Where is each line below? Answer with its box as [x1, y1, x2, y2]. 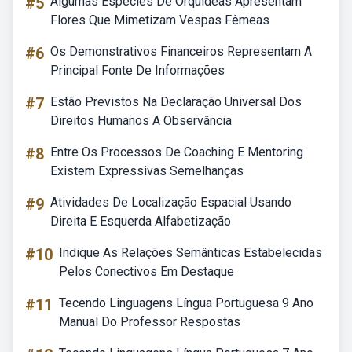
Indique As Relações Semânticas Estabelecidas [59, 245, 322, 260]
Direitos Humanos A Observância [50, 113, 232, 128]
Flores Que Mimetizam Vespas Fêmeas [50, 13, 269, 27]
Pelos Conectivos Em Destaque [59, 264, 234, 279]
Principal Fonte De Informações [50, 63, 225, 78]
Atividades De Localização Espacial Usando [50, 195, 291, 210]
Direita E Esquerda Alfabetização [50, 214, 231, 229]
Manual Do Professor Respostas [59, 314, 240, 329]
